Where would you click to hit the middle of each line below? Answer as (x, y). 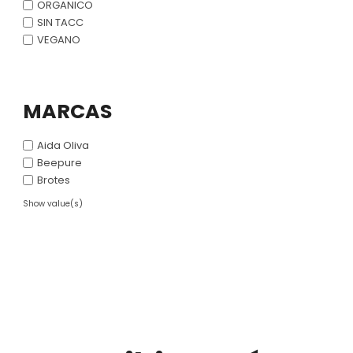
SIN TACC (60, 23)
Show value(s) (53, 204)
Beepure (59, 163)
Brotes (54, 180)
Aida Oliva (63, 146)
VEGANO (59, 40)
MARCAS (67, 112)
